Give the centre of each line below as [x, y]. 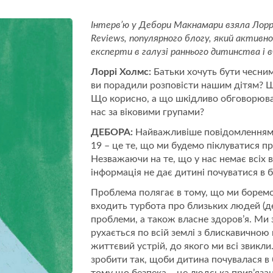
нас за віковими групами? [147, 112]
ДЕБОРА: [112, 133]
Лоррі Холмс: [121, 72]
